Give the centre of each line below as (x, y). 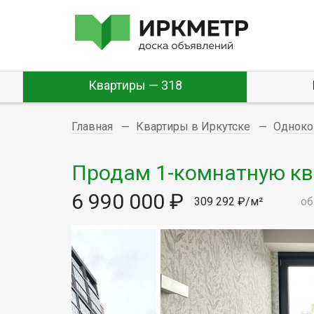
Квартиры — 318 (135, 85)
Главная (92, 127)
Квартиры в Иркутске (193, 127)
